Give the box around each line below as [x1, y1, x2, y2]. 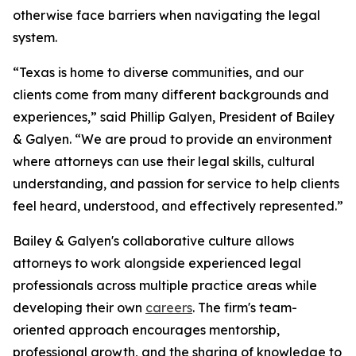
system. [13, 29, 57, 46]
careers [145, 300, 192, 316]
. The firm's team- [192, 300, 297, 316]
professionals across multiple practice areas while [13, 277, 317, 294]
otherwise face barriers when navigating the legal [13, 7, 320, 24]
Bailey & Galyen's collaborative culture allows [13, 233, 294, 250]
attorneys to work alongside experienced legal [13, 255, 301, 272]
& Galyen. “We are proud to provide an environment [13, 131, 332, 148]
